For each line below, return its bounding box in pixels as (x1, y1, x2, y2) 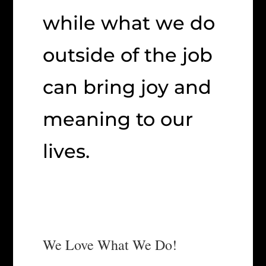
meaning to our (43, 107, 194, 131)
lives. (43, 140, 90, 163)
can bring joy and (43, 75, 212, 99)
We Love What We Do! (43, 235, 178, 255)
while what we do (43, 11, 216, 35)
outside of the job (43, 43, 213, 67)
